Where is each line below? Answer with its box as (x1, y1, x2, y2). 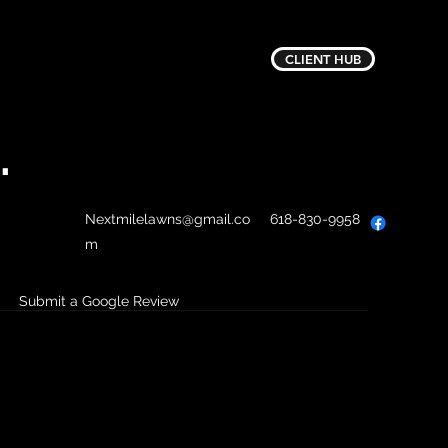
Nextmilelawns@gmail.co (85, 211, 250, 227)
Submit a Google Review (19, 293, 179, 309)
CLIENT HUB (285, 51, 361, 67)
